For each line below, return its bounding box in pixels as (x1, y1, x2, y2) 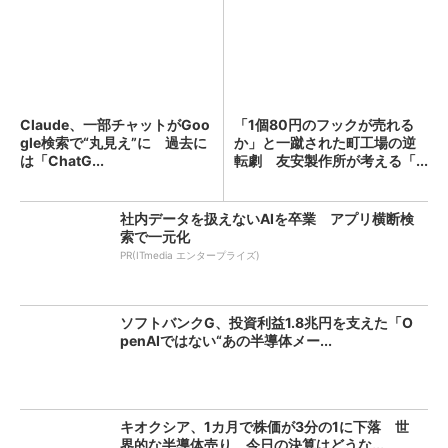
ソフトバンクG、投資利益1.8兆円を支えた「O (120, 314, 413, 331)
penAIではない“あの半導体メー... (120, 332, 332, 349)
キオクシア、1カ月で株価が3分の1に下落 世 (120, 418, 409, 435)
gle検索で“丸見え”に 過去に (20, 134, 207, 151)
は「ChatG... (20, 152, 104, 169)
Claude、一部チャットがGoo (20, 116, 210, 133)
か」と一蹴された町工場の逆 (234, 134, 416, 151)
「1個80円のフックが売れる (234, 116, 414, 133)
